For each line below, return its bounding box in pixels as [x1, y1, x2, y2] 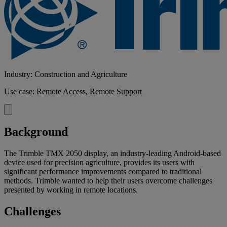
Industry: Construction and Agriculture [4, 69, 127, 79]
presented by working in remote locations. [4, 185, 138, 194]
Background [4, 125, 68, 138]
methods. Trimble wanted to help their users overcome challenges [4, 176, 212, 185]
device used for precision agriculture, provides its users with [4, 158, 195, 167]
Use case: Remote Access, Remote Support [4, 87, 142, 96]
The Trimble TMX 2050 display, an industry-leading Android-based [4, 148, 221, 158]
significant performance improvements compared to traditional [4, 167, 202, 176]
